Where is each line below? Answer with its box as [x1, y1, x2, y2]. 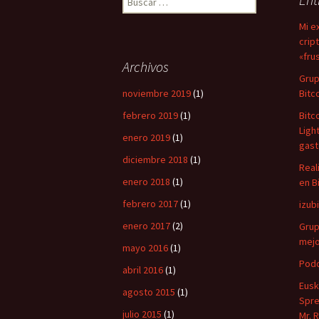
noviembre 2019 [122, 87, 191, 100]
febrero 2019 [122, 109, 178, 122]
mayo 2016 [122, 241, 168, 254]
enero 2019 [122, 131, 170, 144]
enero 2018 [122, 175, 170, 188]
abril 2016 [122, 263, 163, 276]
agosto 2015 [122, 286, 175, 298]
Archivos [122, 58, 169, 75]
